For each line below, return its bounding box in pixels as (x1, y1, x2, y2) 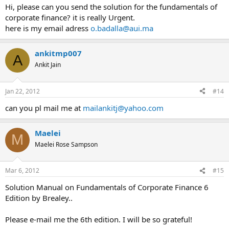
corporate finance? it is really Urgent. (5, 12, 135, 22)
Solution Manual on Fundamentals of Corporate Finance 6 (5, 182, 209, 192)
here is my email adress (5, 23, 90, 33)
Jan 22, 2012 (5, 86, 40, 96)
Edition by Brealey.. (5, 193, 73, 203)
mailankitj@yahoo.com (83, 102, 164, 113)
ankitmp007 (35, 48, 82, 58)
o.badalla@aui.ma (90, 23, 153, 33)
